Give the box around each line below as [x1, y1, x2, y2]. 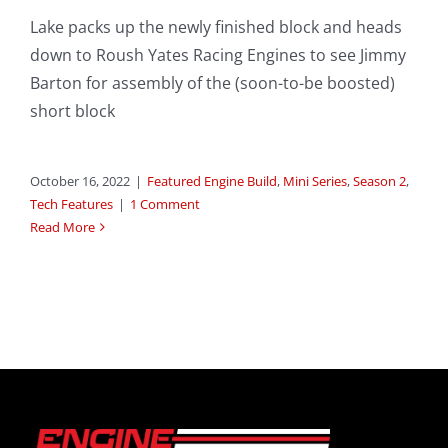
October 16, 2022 [30, 172, 130, 191]
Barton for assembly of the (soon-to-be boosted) [30, 72, 395, 95]
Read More [30, 218, 95, 237]
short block [30, 100, 115, 123]
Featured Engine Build [147, 172, 277, 191]
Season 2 [353, 172, 406, 191]
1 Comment [130, 195, 200, 214]
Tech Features [30, 195, 113, 214]
